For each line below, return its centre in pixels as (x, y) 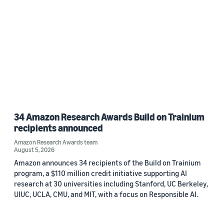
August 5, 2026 (34, 149)
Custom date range (41, 76)
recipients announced (58, 127)
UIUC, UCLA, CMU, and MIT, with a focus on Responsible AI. (106, 194)
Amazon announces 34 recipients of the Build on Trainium (107, 162)
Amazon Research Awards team (56, 142)
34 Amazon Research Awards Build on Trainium (109, 116)
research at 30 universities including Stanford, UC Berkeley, (111, 183)
